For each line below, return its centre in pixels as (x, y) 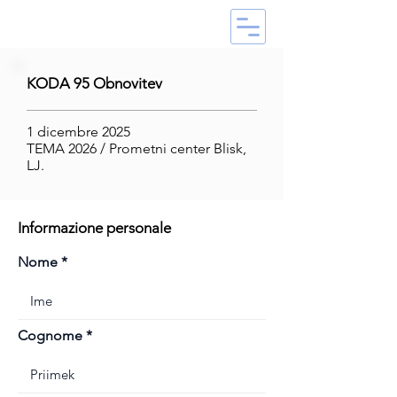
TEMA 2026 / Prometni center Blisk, (136, 148)
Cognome (50, 335)
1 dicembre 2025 (78, 132)
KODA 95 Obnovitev (94, 83)
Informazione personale (94, 228)
